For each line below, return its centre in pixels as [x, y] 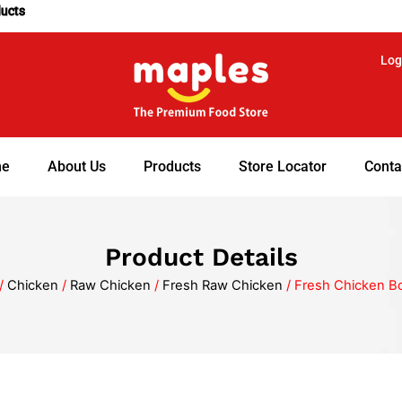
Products [172, 167]
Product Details [201, 257]
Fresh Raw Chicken [222, 285]
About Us [76, 167]
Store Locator [282, 167]
